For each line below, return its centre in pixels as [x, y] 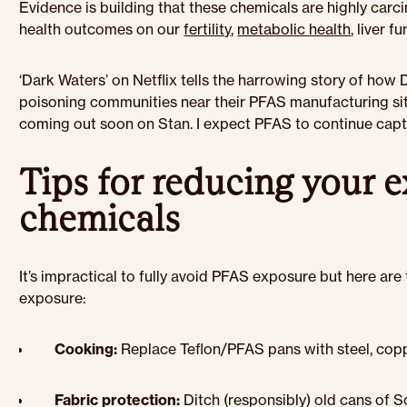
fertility [208, 29]
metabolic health [294, 29]
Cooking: [86, 349]
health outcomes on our [102, 29]
